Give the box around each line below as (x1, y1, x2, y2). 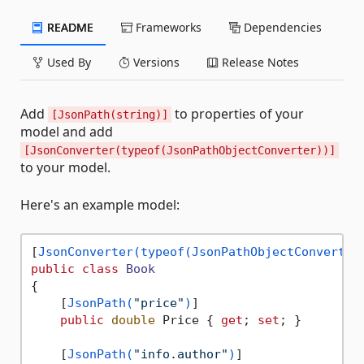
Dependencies (240, 19, 322, 35)
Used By (44, 54, 91, 70)
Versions (130, 54, 180, 70)
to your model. (20, 158, 110, 176)
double (110, 312, 155, 327)
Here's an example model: (20, 196, 180, 214)
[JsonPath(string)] (51, 108, 168, 121)
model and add (20, 123, 113, 141)
